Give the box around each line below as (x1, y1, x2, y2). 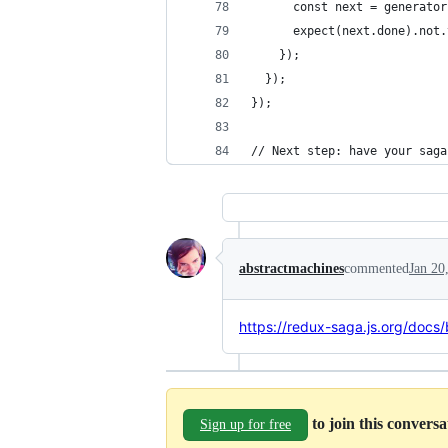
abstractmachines (239, 261, 344, 276)
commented (344, 261, 409, 276)
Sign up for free (200, 417, 291, 432)
